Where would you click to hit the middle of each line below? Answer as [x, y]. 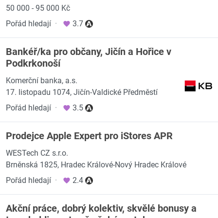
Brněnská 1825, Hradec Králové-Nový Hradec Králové [96, 165]
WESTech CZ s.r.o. [37, 153]
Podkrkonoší [33, 63]
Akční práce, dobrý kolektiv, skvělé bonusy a [101, 208]
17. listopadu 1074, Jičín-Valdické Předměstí [82, 92]
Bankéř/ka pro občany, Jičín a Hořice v [89, 52]
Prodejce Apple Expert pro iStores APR [89, 136]
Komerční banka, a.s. [42, 81]
